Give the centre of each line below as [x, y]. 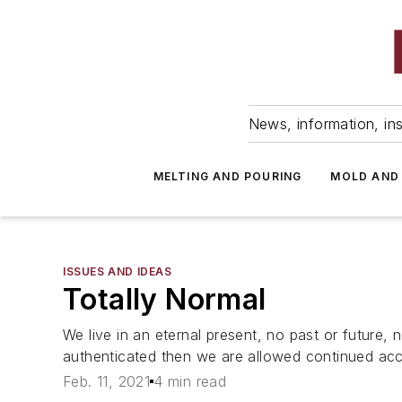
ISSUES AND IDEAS [118, 271]
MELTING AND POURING [227, 176]
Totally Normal [165, 299]
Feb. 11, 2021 [107, 382]
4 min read [190, 382]
